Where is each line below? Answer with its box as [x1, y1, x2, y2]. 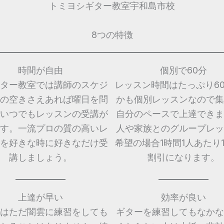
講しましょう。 [9, 151, 72, 162]
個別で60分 [160, 64, 207, 75]
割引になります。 [147, 151, 219, 162]
